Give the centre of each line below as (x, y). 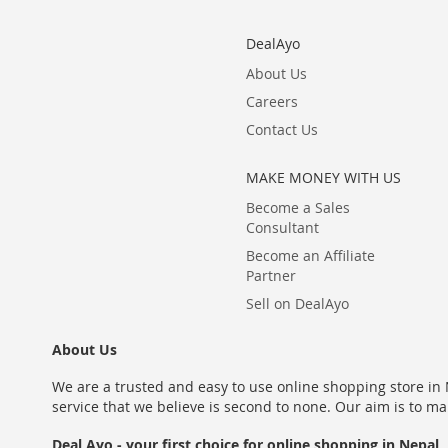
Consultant (282, 227)
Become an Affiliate (310, 255)
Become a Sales (297, 207)
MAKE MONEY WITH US (323, 177)
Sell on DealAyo (297, 303)
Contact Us (281, 129)
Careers (271, 101)
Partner (270, 275)
